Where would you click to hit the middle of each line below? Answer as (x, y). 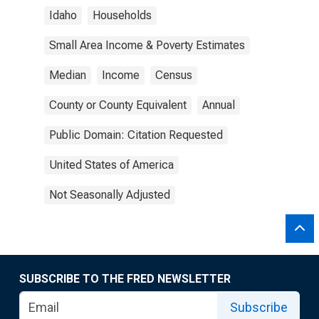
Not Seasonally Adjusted (110, 195)
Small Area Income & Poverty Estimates (147, 45)
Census (174, 75)
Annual (219, 105)
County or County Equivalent (118, 105)
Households (122, 15)
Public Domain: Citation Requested (136, 135)
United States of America (111, 165)
